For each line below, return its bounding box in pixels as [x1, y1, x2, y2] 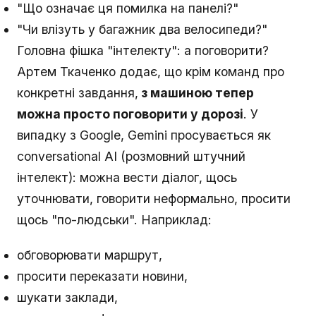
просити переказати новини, [17, 269, 188, 284]
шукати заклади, [17, 290, 118, 305]
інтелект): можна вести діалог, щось [17, 170, 237, 186]
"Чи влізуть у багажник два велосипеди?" [17, 22, 267, 37]
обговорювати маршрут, [17, 248, 162, 263]
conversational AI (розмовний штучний [17, 149, 245, 164]
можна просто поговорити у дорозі [17, 107, 243, 122]
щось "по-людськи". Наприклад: [17, 212, 212, 228]
